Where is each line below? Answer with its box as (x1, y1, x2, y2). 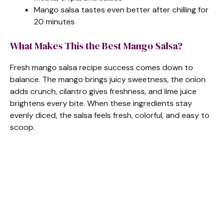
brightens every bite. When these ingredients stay (10, 98, 192, 109)
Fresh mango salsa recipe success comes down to (10, 62, 193, 73)
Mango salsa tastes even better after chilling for (34, 4, 209, 15)
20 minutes (34, 16, 75, 27)
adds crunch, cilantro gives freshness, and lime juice (10, 86, 197, 97)
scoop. (10, 121, 35, 132)
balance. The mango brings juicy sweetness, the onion (10, 74, 206, 85)
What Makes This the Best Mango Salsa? (10, 38, 183, 53)
